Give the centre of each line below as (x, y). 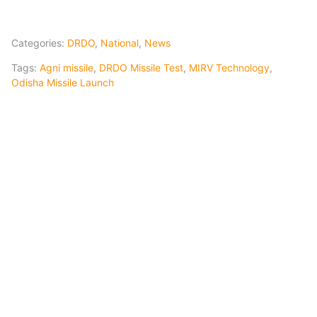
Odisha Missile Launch (63, 82)
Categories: (39, 42)
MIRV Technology (229, 67)
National (120, 42)
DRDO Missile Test (141, 67)
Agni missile (67, 67)
